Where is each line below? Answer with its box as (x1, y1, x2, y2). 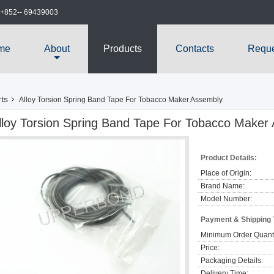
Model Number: (201, 194, 252, 203)
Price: (201, 243, 220, 252)
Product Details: (201, 154, 257, 162)
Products (103, 43, 142, 54)
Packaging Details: (201, 256, 263, 265)
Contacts (176, 43, 214, 54)
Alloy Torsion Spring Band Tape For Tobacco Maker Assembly (19, 95, 223, 104)
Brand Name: (201, 182, 245, 190)
